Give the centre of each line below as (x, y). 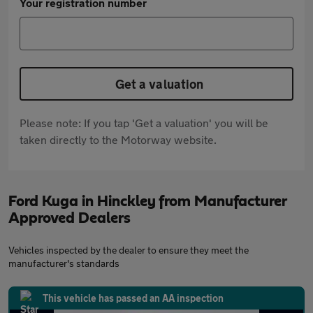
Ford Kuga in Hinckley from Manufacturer (147, 202)
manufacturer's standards (64, 263)
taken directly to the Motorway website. (118, 140)
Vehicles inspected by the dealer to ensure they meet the (129, 250)
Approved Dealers (70, 218)
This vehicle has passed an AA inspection (133, 298)
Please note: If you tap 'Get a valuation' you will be (144, 123)
